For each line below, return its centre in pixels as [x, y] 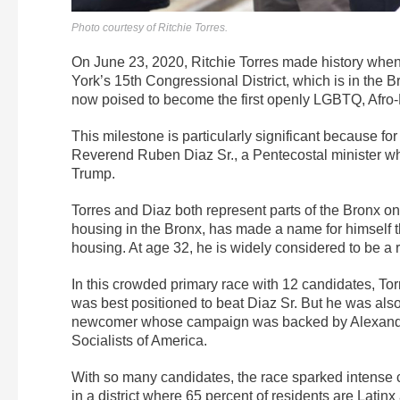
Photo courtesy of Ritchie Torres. [150, 27]
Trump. [93, 173]
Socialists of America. [139, 340]
